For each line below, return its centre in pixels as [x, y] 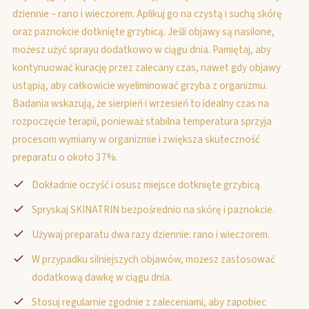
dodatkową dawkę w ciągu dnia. [102, 277]
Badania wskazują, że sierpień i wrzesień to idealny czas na [141, 103]
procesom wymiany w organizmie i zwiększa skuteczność [136, 139]
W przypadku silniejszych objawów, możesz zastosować [153, 259]
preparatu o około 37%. [65, 157]
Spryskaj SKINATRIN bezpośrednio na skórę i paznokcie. [153, 210]
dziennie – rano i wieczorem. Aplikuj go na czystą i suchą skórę [147, 14]
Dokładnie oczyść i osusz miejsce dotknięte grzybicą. [147, 185]
